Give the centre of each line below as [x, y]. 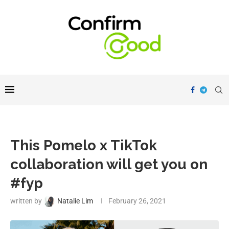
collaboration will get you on [109, 165]
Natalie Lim [75, 201]
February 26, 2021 [137, 201]
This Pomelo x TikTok [84, 146]
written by [27, 201]
